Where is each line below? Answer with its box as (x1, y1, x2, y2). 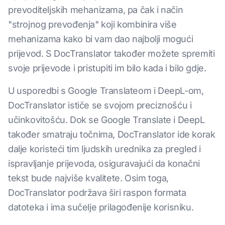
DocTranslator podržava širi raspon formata (8, 187, 186, 198)
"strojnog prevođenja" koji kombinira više (8, 19, 177, 30)
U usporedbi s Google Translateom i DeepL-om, (8, 85, 204, 96)
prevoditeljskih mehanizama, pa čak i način (8, 5, 183, 16)
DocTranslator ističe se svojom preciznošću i (8, 100, 192, 111)
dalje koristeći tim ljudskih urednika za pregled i (8, 144, 201, 155)
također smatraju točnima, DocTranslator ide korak (8, 129, 215, 140)
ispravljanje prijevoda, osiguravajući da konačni (8, 158, 200, 169)
